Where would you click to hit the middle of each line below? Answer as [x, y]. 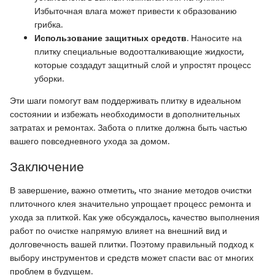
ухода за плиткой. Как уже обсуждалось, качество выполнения [135, 217]
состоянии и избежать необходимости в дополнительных [125, 114]
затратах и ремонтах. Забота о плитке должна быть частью [129, 128]
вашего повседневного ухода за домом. [90, 141]
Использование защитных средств [110, 38]
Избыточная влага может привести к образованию [136, 11]
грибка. [48, 25]
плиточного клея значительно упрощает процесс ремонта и [130, 203]
